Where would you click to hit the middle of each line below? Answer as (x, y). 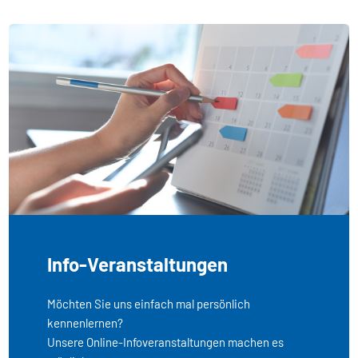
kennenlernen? (86, 322)
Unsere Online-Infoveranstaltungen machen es (166, 342)
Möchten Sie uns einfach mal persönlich (149, 303)
